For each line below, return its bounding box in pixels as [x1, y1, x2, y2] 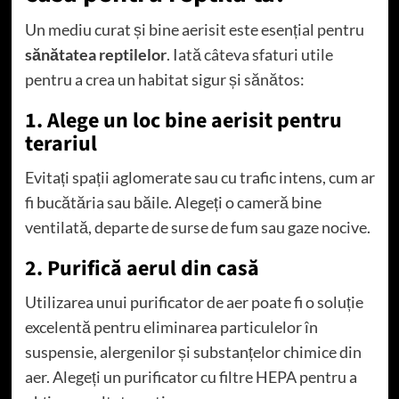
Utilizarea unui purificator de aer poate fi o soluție [24, 291, 363, 312]
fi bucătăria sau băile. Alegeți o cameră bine [24, 191, 322, 212]
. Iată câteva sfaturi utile [166, 44, 333, 64]
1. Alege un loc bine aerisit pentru [24, 104, 342, 136]
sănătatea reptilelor [24, 44, 167, 64]
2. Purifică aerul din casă [24, 252, 259, 284]
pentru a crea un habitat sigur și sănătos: [24, 69, 305, 89]
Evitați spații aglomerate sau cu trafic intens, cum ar [24, 167, 375, 187]
